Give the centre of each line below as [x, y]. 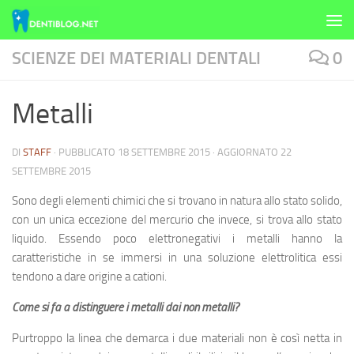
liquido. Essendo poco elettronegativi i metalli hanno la [177, 239]
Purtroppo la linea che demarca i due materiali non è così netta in [177, 338]
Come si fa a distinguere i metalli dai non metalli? [125, 307]
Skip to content [63, 23]
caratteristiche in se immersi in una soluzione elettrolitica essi [177, 258]
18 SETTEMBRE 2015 [164, 152]
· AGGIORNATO [245, 152]
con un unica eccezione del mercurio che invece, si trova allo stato [177, 220]
